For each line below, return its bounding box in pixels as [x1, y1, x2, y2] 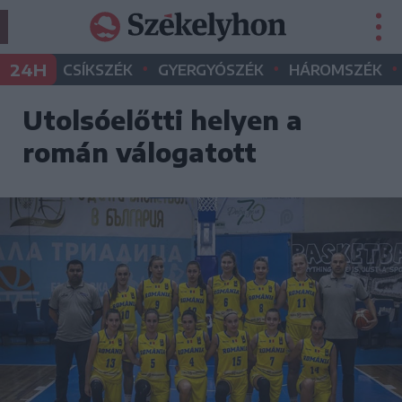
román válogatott [22, 136, 257, 168]
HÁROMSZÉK [289, 61, 382, 79]
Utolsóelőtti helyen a [22, 104, 302, 135]
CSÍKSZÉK [63, 61, 133, 79]
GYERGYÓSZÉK [158, 61, 264, 79]
